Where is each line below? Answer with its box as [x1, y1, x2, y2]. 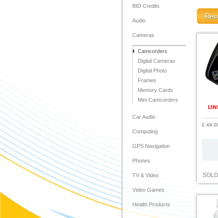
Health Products [132, 201, 170, 207]
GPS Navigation [132, 143, 170, 149]
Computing [132, 128, 158, 134]
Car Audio [132, 114, 155, 120]
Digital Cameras [138, 58, 175, 64]
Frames [138, 77, 156, 83]
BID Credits [132, 3, 160, 9]
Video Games [132, 187, 164, 193]
